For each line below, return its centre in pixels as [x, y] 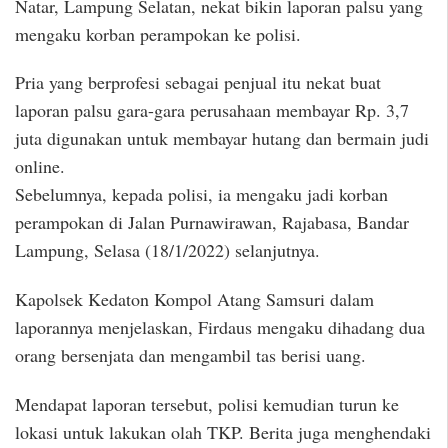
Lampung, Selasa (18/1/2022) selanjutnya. [167, 250]
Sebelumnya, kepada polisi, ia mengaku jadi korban [201, 194]
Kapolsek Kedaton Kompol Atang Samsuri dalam [194, 298]
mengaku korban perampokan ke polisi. [158, 33]
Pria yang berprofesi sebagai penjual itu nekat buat [198, 82]
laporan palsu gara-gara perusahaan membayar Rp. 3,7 [212, 110]
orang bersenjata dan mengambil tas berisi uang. [190, 354]
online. [40, 166]
